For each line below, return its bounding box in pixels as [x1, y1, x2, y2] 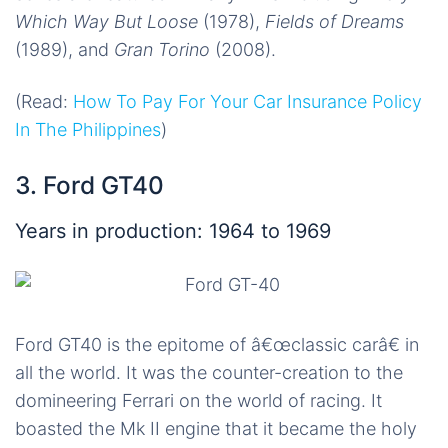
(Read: [15, 91, 73, 113]
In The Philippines [15, 119, 161, 141]
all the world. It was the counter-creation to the [15, 362, 403, 384]
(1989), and [15, 39, 114, 61]
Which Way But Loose [15, 11, 198, 33]
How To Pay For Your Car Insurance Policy [73, 91, 422, 113]
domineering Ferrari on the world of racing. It [15, 390, 382, 412]
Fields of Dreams [265, 11, 404, 33]
